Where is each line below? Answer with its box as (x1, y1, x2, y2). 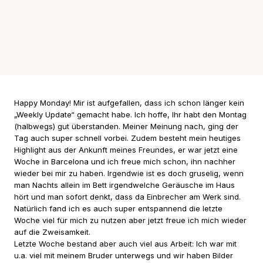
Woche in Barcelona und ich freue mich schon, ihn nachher (14, 156, 235, 166)
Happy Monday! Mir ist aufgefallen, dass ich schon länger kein (14, 97, 244, 107)
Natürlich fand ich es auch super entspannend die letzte (14, 203, 222, 213)
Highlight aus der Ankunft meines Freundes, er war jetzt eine (14, 144, 238, 154)
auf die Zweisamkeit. (14, 227, 90, 237)
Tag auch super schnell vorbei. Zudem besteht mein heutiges (14, 133, 241, 143)
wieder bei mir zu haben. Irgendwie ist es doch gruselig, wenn (14, 168, 244, 178)
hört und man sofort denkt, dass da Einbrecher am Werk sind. (14, 191, 241, 201)
